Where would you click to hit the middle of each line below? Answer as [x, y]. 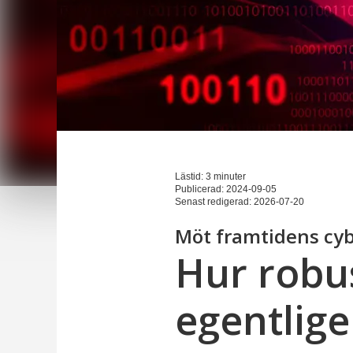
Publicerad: [201, 189]
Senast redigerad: [214, 202]
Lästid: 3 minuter [210, 176]
